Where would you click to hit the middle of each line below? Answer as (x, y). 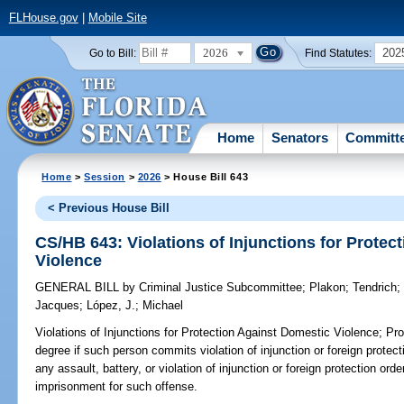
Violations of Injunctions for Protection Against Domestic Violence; (209, 333)
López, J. (111, 306)
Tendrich (375, 288)
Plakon (328, 288)
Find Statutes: (339, 53)
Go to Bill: (112, 53)
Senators (300, 137)
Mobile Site (117, 18)
